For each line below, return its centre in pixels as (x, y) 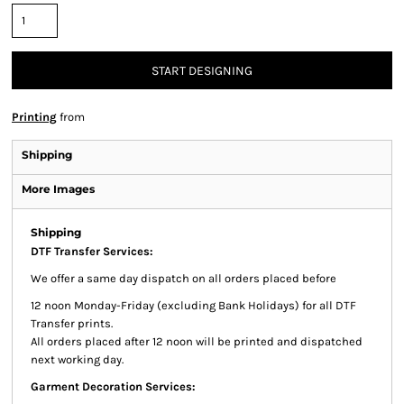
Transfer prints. (72, 323)
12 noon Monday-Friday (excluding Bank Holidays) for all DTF (193, 305)
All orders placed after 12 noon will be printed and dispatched (197, 341)
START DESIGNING (202, 71)
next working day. (77, 359)
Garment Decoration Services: (113, 386)
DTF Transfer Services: (92, 251)
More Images (58, 189)
